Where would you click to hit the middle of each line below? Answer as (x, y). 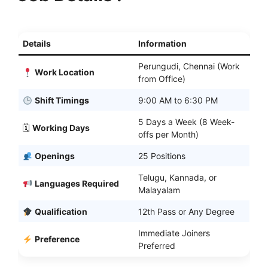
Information (162, 44)
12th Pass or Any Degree (186, 212)
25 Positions (162, 156)
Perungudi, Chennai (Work (189, 66)
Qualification (61, 212)
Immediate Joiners (174, 233)
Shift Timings (62, 100)
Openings (54, 156)
